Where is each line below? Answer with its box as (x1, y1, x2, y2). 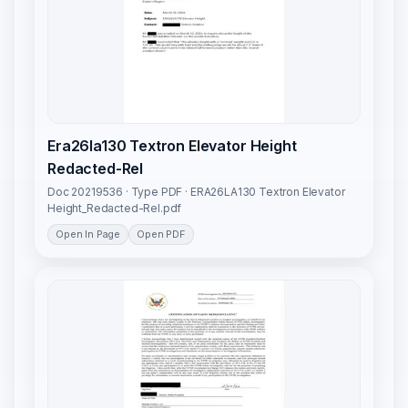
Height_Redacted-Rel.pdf (47, 201, 182, 216)
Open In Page (56, 228, 121, 241)
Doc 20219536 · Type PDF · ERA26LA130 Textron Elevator (47, 185, 345, 199)
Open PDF (137, 228, 186, 241)
